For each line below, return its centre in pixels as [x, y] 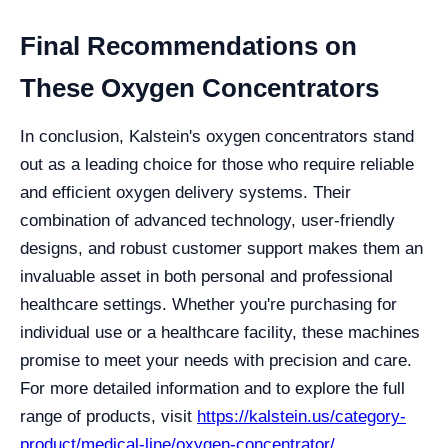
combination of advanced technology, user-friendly [207, 220]
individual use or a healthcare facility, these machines [220, 332]
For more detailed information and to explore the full [212, 388]
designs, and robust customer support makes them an [221, 248]
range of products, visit [108, 416]
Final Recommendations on [188, 46]
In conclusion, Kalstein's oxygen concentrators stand [217, 136]
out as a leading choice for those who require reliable [217, 164]
